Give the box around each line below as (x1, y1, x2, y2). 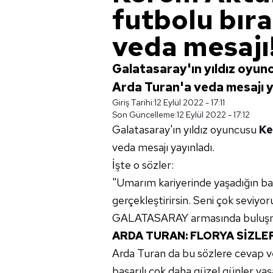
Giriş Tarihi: (112, 97, 154, 108)
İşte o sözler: (112, 158, 174, 172)
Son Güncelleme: (112, 109, 177, 120)
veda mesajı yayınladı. (112, 140, 214, 154)
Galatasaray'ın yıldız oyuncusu (112, 122, 259, 136)
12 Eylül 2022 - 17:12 (177, 109, 250, 120)
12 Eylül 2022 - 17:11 (154, 97, 225, 108)
